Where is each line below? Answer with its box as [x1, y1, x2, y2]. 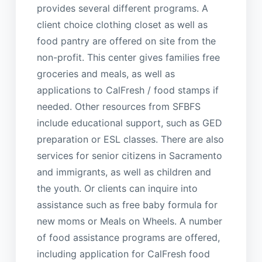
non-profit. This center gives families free [36, 51, 220, 63]
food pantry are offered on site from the [36, 35, 216, 47]
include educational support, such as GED [36, 116, 222, 129]
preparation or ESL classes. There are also [36, 133, 224, 145]
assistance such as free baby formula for [36, 198, 218, 211]
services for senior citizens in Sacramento [36, 149, 222, 161]
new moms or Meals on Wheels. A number [36, 215, 222, 227]
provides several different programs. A [36, 2, 208, 14]
